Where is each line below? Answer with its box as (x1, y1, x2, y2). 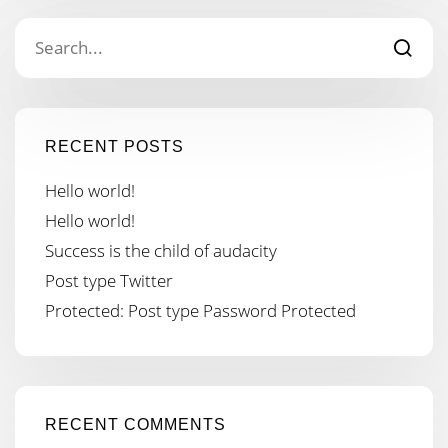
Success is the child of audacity (45, 238, 277, 262)
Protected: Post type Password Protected (45, 298, 356, 322)
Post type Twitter (45, 268, 173, 292)
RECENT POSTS (45, 137, 184, 155)
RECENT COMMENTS (45, 415, 226, 433)
